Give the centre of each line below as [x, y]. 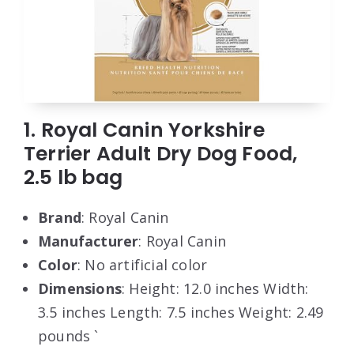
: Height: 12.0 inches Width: [215, 289]
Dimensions [80, 289]
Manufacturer [88, 241]
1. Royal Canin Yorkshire [144, 130]
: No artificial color [143, 265]
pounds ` [68, 336]
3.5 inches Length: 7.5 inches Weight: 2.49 [181, 313]
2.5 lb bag [73, 178]
